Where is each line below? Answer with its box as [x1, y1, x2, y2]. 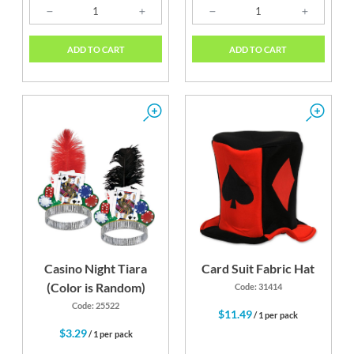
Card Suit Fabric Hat [201, 261, 315, 277]
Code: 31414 [234, 281, 282, 292]
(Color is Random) [46, 280, 145, 296]
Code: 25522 [72, 300, 120, 311]
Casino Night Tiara [44, 261, 148, 277]
